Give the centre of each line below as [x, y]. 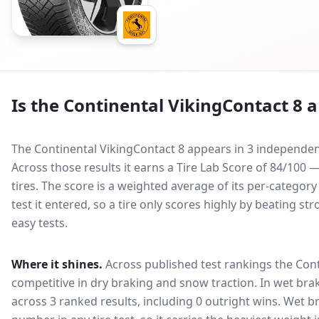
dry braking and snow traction [172, 283]
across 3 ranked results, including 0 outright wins [145, 301]
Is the [37, 105]
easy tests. [40, 223]
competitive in [49, 283]
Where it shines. [57, 264]
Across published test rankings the [199, 264]
